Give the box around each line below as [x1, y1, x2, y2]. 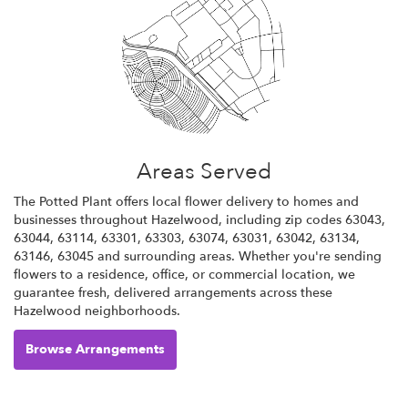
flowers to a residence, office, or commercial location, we [14, 265, 355, 283]
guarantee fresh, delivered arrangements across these [14, 283, 332, 301]
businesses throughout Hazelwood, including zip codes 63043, [14, 210, 385, 229]
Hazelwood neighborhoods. [14, 301, 180, 320]
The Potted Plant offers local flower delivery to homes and [14, 192, 359, 210]
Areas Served [137, 156, 271, 187]
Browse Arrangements [25, 340, 165, 358]
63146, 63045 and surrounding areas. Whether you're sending [14, 247, 382, 265]
